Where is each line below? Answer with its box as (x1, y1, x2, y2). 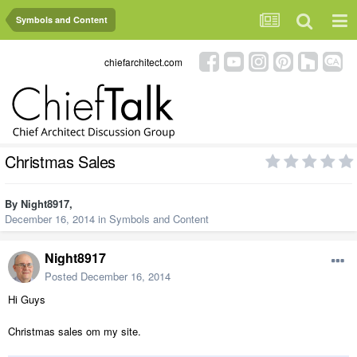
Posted (45, 269, 80, 284)
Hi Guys (8, 292, 45, 308)
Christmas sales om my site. (8, 324, 141, 339)
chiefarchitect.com (104, 54, 182, 69)
